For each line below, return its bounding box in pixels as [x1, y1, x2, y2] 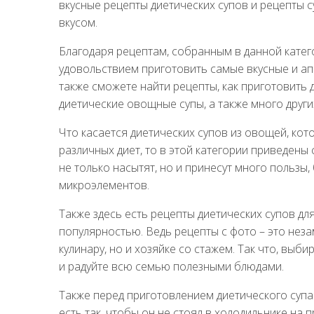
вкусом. [59, 14, 97, 30]
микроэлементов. [59, 177, 149, 193]
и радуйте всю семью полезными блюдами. [59, 258, 284, 274]
